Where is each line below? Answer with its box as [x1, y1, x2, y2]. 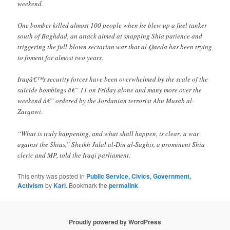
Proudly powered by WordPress [69, 217, 161, 226]
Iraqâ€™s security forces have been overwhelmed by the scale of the [17, 74, 208, 84]
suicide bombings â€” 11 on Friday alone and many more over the [17, 85, 202, 95]
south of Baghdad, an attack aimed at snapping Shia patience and [17, 31, 203, 41]
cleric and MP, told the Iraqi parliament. [17, 150, 131, 160]
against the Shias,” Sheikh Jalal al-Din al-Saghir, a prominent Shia [17, 139, 205, 149]
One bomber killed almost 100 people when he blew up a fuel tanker [17, 21, 207, 30]
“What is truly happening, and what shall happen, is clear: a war [17, 128, 200, 138]
